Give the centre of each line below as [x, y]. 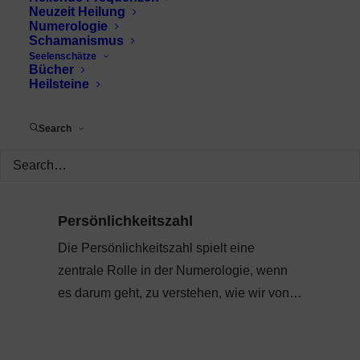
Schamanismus [76, 41]
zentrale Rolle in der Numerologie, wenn [173, 270]
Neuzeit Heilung [77, 12]
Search [55, 129]
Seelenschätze [63, 56]
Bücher [51, 70]
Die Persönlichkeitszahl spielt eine [156, 247]
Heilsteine [59, 84]
